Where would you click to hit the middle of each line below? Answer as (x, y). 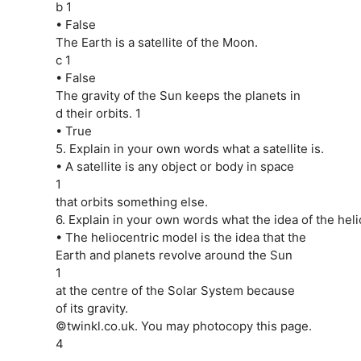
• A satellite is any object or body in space (174, 166)
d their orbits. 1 (98, 113)
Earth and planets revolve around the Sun (174, 255)
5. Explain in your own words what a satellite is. (189, 148)
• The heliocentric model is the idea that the (180, 237)
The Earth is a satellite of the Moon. (156, 42)
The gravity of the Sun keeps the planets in (178, 95)
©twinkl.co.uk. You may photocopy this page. (183, 326)
